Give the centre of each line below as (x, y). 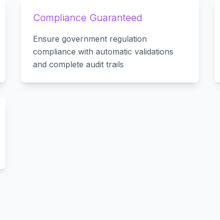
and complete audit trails (78, 64)
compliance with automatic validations (103, 52)
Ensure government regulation (90, 39)
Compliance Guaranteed (87, 18)
